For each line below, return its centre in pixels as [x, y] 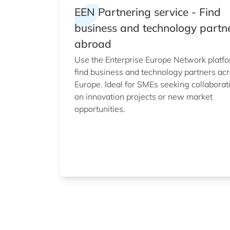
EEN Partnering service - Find [148, 12]
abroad [93, 44]
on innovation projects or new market [143, 97]
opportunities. [100, 109]
